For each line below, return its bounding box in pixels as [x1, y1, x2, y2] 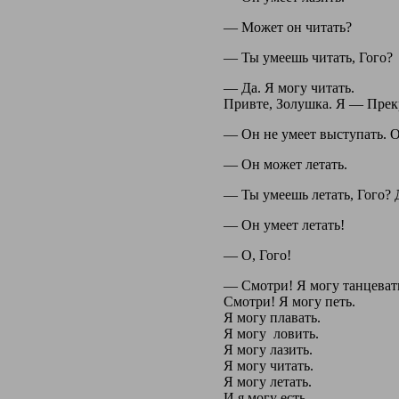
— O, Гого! [223, 247, 291, 263]
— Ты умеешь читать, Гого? [223, 49, 393, 65]
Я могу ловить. [223, 325, 319, 341]
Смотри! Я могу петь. [223, 293, 355, 309]
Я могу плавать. [223, 309, 321, 325]
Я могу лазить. [223, 341, 313, 357]
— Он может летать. [223, 156, 347, 172]
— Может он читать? [223, 19, 352, 35]
